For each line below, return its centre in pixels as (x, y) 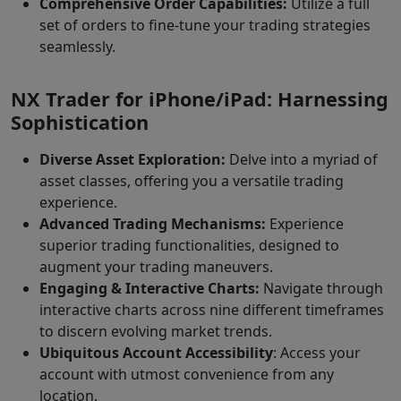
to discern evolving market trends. (156, 331)
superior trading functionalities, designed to (189, 245)
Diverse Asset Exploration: (134, 159)
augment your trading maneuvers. (156, 266)
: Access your (317, 352)
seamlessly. (77, 47)
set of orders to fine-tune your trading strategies (205, 26)
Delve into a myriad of (303, 159)
